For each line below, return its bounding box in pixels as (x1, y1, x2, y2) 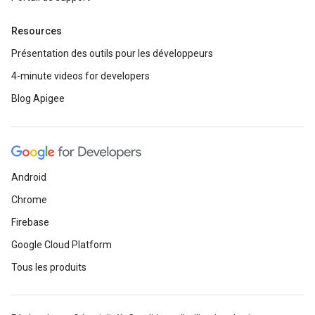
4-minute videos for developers (11, 70, 150, 82)
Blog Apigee (11, 93, 65, 104)
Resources (11, 25, 62, 37)
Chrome (11, 194, 47, 205)
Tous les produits (11, 262, 86, 273)
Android (11, 172, 46, 183)
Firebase (11, 217, 49, 228)
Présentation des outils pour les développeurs (11, 48, 213, 59)
